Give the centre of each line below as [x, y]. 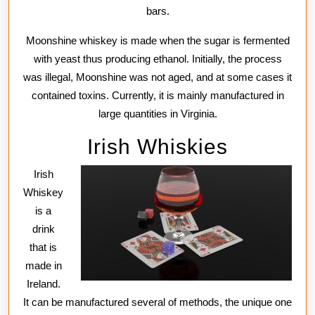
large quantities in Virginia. [157, 113]
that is [43, 247]
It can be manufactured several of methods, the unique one [157, 302]
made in [43, 265]
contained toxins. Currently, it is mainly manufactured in [157, 95]
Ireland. [43, 283]
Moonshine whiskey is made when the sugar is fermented [157, 40]
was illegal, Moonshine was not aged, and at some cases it [157, 77]
